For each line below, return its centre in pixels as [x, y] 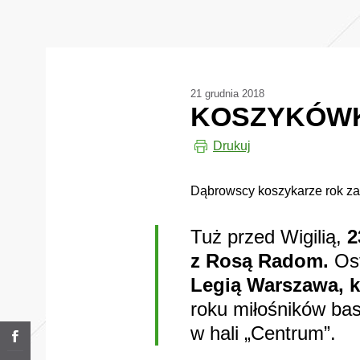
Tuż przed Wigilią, [269, 237]
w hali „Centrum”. [263, 333]
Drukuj [232, 146]
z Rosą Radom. [260, 261]
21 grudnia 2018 [227, 94]
